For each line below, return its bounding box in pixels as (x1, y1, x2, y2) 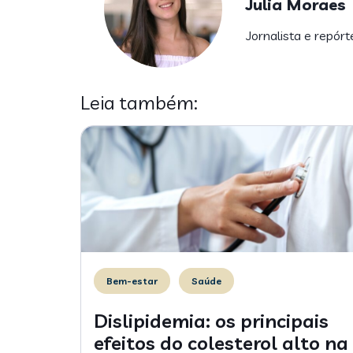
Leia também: (80, 90, 198, 114)
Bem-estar (106, 274, 158, 287)
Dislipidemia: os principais (94, 308, 329, 333)
